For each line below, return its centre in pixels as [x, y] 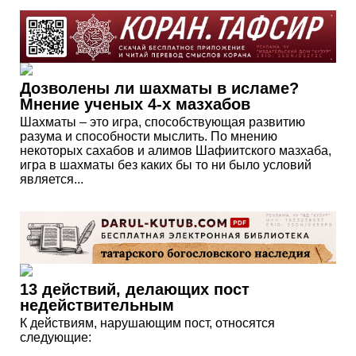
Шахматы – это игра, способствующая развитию [163, 122]
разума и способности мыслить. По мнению [149, 137]
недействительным [97, 306]
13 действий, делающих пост [135, 290]
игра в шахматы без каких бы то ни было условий [166, 165]
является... [52, 180]
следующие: [56, 338]
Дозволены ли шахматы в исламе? [159, 89]
